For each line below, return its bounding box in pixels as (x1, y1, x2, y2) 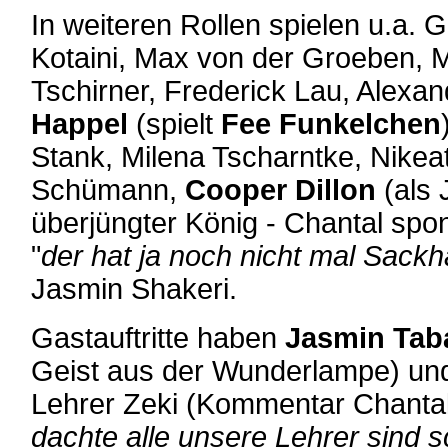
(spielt (136, 108, 221, 140)
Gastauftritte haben (31, 322, 277, 354)
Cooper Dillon (185, 174, 376, 206)
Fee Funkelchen (221, 108, 441, 140)
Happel (31, 108, 136, 140)
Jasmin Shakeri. (31, 273, 237, 305)
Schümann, (31, 174, 185, 206)
